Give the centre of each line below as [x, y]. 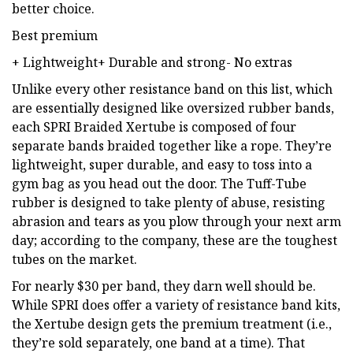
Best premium [55, 35]
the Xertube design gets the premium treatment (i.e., [172, 323]
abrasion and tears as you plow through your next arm [176, 221]
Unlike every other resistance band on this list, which [172, 89]
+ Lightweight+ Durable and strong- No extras [152, 62]
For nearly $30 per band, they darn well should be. [164, 286]
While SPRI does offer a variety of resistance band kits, [176, 305]
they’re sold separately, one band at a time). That [158, 342]
